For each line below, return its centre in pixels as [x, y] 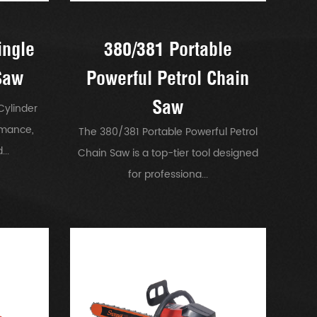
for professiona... [168, 174]
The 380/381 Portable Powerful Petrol [168, 132]
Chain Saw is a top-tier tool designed [168, 153]
